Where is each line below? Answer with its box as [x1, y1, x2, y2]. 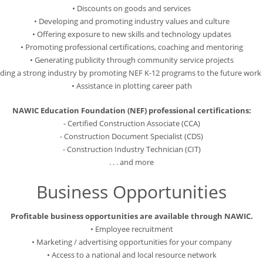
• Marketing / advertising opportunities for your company [31, 237, 232, 248]
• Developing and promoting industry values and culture [33, 16, 230, 27]
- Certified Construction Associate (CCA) [63, 118, 200, 129]
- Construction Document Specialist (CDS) [60, 131, 203, 142]
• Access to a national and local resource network [46, 249, 217, 261]
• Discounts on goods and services [72, 3, 191, 14]
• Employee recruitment [90, 224, 173, 235]
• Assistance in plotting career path [71, 80, 192, 92]
